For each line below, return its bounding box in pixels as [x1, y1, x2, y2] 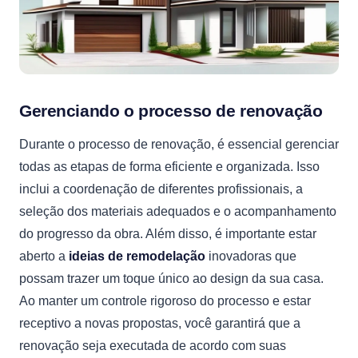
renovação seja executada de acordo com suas [19, 339, 286, 352]
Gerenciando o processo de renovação [19, 101, 323, 120]
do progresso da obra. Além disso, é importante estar [19, 227, 316, 241]
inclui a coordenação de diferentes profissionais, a [19, 182, 303, 196]
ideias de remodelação [69, 249, 205, 263]
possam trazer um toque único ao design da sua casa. [19, 272, 324, 285]
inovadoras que [205, 249, 296, 263]
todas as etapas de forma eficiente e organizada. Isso [19, 160, 320, 173]
